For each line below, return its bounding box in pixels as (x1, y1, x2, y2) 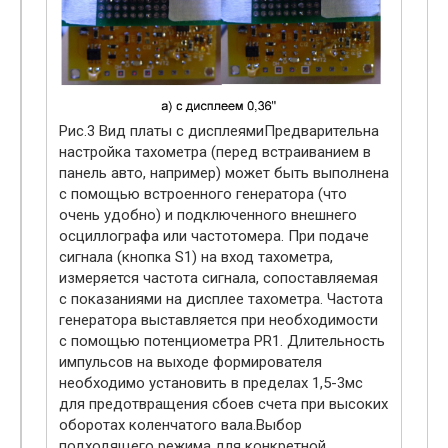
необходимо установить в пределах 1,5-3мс (59, 373, 363, 392)
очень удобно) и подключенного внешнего (59, 205, 357, 224)
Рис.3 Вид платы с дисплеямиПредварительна (59, 121, 379, 140)
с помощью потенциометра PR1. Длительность (59, 331, 385, 350)
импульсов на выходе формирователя (59, 352, 322, 371)
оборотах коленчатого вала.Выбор (59, 415, 302, 434)
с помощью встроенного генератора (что (59, 184, 347, 203)
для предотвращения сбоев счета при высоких (59, 394, 388, 413)
